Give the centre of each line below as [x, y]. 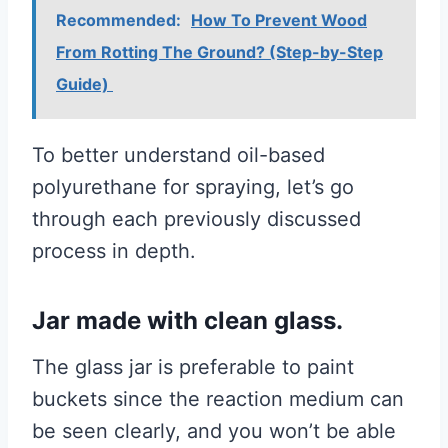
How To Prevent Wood [279, 19]
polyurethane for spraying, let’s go [193, 186]
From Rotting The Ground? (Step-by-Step [219, 51]
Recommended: [118, 19]
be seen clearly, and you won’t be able [214, 430]
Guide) [84, 83]
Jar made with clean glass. [187, 320]
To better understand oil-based [178, 154]
